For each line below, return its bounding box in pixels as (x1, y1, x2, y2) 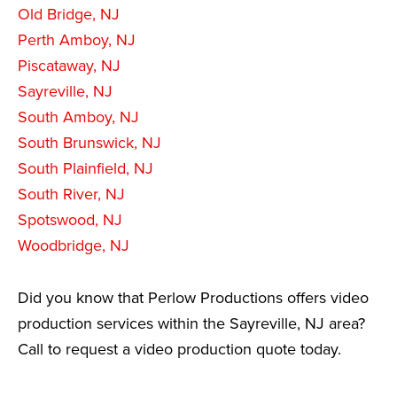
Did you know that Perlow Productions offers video (18, 287, 369, 307)
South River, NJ (18, 183, 125, 204)
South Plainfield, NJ (18, 158, 153, 178)
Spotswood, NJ (18, 209, 122, 230)
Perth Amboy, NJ (18, 29, 136, 50)
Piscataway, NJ (18, 55, 121, 75)
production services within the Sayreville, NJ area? (18, 313, 365, 333)
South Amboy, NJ (18, 106, 139, 127)
